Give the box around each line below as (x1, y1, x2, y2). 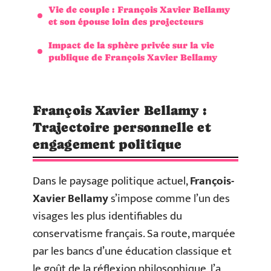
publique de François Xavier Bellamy (48, 51, 217, 62)
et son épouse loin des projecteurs (48, 16, 203, 27)
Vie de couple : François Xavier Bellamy (48, 4, 230, 15)
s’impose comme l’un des (108, 189, 230, 208)
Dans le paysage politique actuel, (33, 172, 190, 191)
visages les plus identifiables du (33, 207, 182, 226)
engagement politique (33, 137, 182, 152)
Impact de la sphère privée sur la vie (48, 39, 214, 50)
